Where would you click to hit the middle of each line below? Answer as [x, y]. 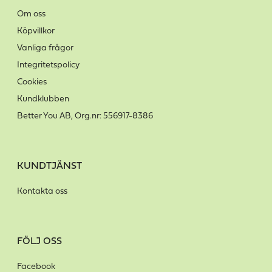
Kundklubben [43, 100]
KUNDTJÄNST [49, 167]
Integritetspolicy [48, 66]
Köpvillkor [36, 32]
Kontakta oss [42, 192]
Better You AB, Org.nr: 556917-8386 [85, 117]
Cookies [32, 83]
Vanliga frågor [45, 49]
